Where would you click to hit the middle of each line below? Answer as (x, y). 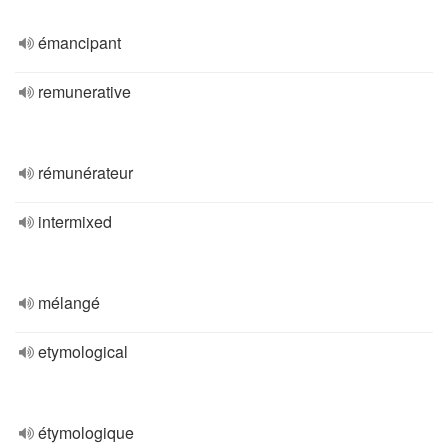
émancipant (79, 42)
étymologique (86, 432)
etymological (83, 351)
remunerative (84, 91)
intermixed (75, 221)
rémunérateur (85, 172)
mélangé (69, 302)
